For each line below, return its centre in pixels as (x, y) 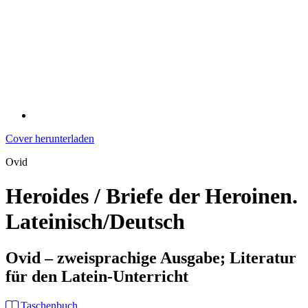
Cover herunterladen (50, 139)
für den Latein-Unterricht (97, 277)
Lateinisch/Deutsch (95, 221)
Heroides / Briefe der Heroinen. (152, 196)
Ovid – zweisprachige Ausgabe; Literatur (151, 258)
